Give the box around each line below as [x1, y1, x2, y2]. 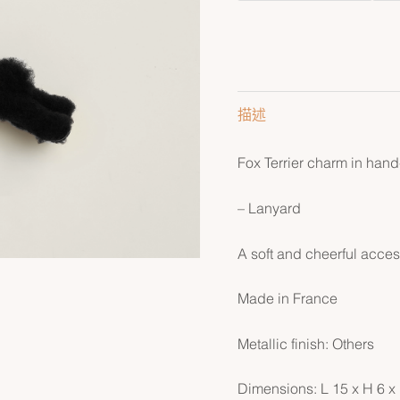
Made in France [237, 289, 337, 308]
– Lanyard [237, 198, 301, 217]
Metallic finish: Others [237, 334, 374, 353]
